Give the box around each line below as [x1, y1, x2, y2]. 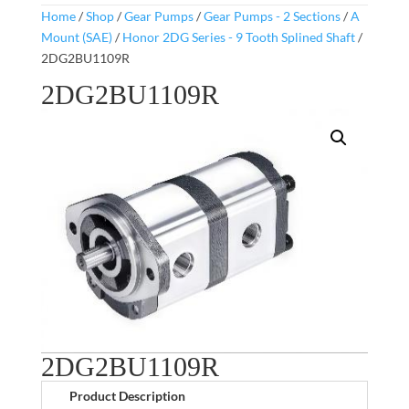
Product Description [68, 387, 185, 404]
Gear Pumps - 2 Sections [203, 8, 341, 24]
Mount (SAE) [40, 29, 112, 45]
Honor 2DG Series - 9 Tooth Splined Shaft [121, 29, 355, 45]
